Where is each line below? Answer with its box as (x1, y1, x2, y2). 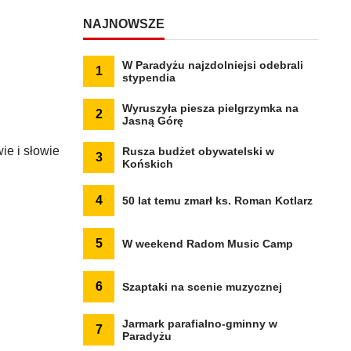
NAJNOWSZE (83, 17, 165, 31)
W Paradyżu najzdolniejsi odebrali (122, 59, 303, 71)
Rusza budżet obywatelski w (122, 145, 274, 157)
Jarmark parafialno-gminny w (122, 317, 277, 330)
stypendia (122, 71, 175, 84)
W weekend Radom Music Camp (122, 237, 293, 250)
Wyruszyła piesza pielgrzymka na (122, 102, 299, 114)
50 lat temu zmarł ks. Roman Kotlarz (122, 194, 313, 207)
